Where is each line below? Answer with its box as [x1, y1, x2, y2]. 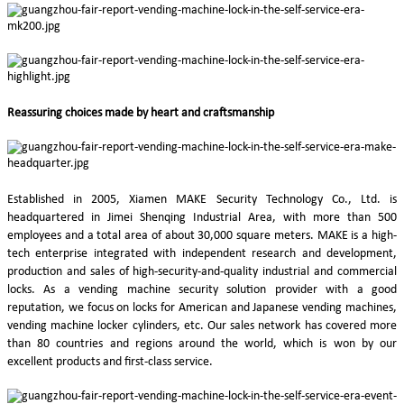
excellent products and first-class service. [7, 354, 213, 369]
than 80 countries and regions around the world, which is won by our [7, 336, 397, 351]
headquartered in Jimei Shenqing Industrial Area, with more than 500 [7, 210, 397, 225]
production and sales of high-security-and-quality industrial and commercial [7, 264, 397, 279]
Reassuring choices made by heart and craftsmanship [7, 106, 274, 120]
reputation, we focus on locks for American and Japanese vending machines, [7, 300, 397, 315]
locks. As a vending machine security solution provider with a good [7, 282, 397, 297]
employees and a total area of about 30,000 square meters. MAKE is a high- [7, 228, 397, 243]
